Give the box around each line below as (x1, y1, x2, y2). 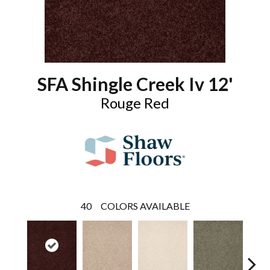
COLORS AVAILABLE (100, 200, 190, 212)
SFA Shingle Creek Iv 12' (37, 73, 233, 95)
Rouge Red (101, 94, 169, 111)
